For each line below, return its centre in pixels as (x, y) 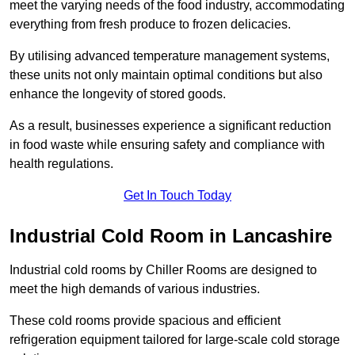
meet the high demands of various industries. (135, 289)
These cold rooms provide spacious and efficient (145, 321)
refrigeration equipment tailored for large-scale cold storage (175, 340)
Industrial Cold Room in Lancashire (171, 236)
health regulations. (61, 164)
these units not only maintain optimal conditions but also (166, 75)
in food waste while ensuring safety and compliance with (167, 145)
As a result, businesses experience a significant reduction (170, 126)
